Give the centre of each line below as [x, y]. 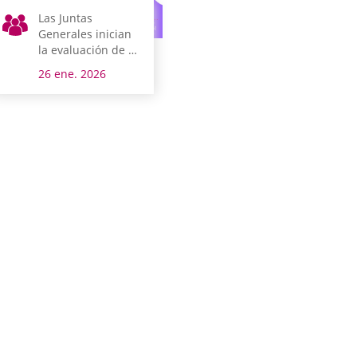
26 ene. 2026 [73, 73]
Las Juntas [66, 18]
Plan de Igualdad [84, 65]
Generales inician [85, 33]
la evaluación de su [90, 49]
